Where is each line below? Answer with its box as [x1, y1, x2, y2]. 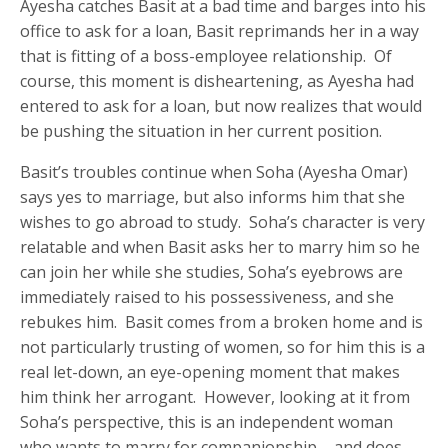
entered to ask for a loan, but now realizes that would [20, 95, 423, 118]
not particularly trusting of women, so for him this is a [20, 336, 426, 359]
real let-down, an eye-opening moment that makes [20, 361, 401, 384]
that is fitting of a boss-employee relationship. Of [20, 45, 393, 68]
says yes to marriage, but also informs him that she [20, 186, 406, 209]
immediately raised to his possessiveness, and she [20, 286, 395, 309]
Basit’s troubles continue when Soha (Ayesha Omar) [20, 161, 409, 184]
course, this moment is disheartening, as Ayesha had [20, 70, 415, 93]
